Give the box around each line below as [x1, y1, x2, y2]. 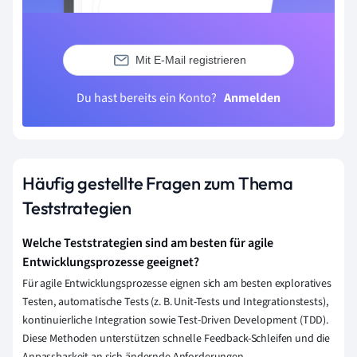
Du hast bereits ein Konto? [76, 88, 219, 107]
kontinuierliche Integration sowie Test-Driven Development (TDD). [22, 312, 329, 328]
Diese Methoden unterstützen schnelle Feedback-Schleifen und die [22, 330, 331, 347]
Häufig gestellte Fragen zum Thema [22, 171, 293, 194]
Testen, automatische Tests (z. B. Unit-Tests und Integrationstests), [22, 293, 328, 310]
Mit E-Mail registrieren [135, 53, 246, 67]
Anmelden [224, 88, 280, 107]
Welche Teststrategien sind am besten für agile [22, 233, 273, 252]
